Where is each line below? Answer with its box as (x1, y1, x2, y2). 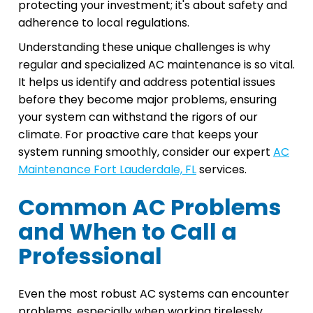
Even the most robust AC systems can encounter (18, 286, 289, 303)
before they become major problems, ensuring (18, 92, 277, 108)
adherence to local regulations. (18, 15, 189, 31)
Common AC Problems (18, 191, 281, 224)
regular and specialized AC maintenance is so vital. (18, 57, 295, 73)
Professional (18, 240, 162, 272)
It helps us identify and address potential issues (18, 74, 275, 91)
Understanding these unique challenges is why (18, 39, 270, 56)
